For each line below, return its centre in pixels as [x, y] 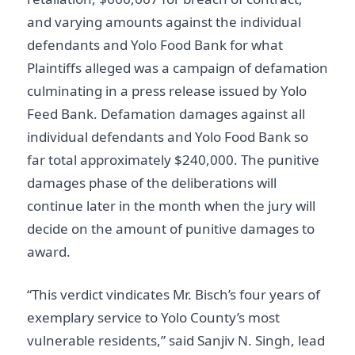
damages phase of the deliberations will [152, 182]
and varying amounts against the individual [164, 21]
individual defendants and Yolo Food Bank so [168, 136]
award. [49, 251]
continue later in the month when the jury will [171, 205]
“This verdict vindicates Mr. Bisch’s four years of [174, 294]
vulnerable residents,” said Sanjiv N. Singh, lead [176, 340]
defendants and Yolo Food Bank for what [155, 44]
